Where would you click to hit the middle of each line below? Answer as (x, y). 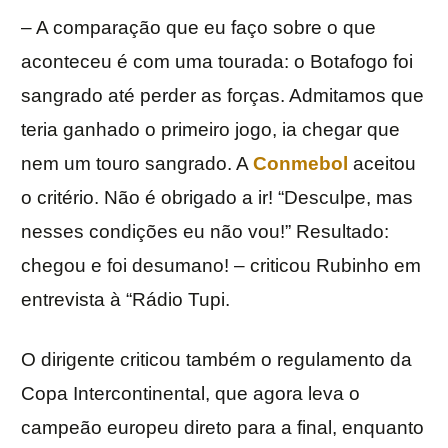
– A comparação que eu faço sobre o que (198, 28)
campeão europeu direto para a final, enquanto (222, 428)
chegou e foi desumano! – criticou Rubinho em (221, 266)
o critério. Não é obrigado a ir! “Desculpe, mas (217, 198)
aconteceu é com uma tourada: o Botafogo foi (217, 62)
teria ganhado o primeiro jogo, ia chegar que (210, 130)
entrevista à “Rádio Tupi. (125, 300)
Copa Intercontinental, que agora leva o (190, 394)
